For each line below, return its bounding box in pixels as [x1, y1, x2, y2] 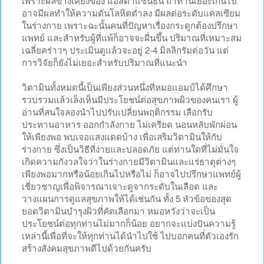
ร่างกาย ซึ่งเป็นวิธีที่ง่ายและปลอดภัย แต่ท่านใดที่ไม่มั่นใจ [22, 142, 239, 155]
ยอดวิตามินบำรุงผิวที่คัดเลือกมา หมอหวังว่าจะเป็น [22, 204, 215, 217]
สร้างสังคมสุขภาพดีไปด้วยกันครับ [22, 241, 151, 254]
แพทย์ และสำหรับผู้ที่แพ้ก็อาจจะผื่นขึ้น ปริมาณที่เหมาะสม [22, 31, 242, 44]
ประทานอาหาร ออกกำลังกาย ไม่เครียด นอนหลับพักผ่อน [22, 117, 237, 130]
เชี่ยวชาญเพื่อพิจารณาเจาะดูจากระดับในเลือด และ [22, 179, 218, 192]
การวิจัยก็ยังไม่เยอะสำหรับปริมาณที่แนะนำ [22, 55, 187, 68]
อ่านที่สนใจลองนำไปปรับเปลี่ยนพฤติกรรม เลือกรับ [22, 105, 213, 118]
